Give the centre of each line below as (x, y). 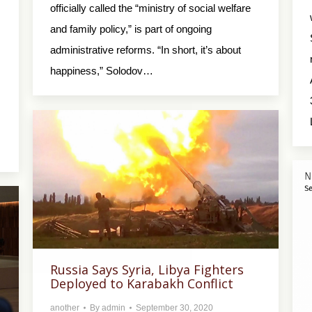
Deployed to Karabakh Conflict (142, 283)
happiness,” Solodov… (102, 71)
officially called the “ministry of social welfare (150, 8)
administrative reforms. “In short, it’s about (146, 50)
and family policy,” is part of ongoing (131, 29)
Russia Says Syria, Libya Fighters (147, 269)
